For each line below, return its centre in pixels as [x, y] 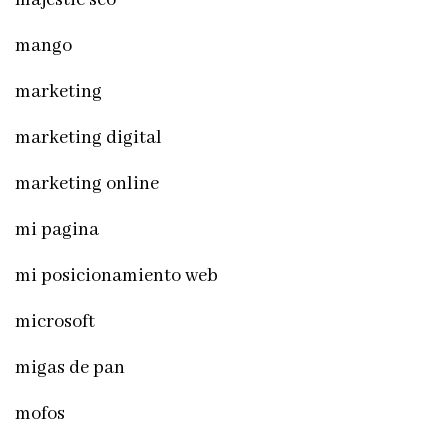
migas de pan [70, 367]
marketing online [87, 183]
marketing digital [88, 137]
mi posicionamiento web [116, 275]
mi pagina [57, 229]
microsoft [55, 321]
